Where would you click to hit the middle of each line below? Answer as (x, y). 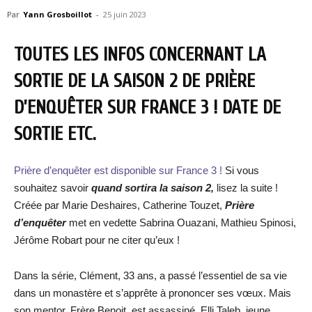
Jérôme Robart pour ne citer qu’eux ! (97, 240)
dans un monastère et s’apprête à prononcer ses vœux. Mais (153, 293)
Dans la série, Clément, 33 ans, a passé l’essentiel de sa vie (150, 275)
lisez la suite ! (246, 188)
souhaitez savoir (53, 188)
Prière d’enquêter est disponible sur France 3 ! (118, 170)
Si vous (241, 170)
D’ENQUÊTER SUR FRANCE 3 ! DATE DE (147, 108)
